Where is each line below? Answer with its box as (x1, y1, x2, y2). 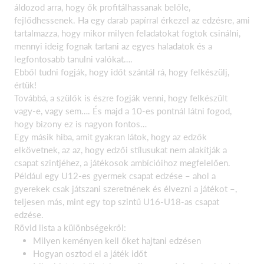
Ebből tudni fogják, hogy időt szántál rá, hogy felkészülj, (14, 66, 229, 77)
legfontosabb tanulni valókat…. (14, 53, 133, 64)
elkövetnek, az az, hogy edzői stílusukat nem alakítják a (14, 144, 227, 155)
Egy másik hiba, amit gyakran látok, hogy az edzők (14, 131, 207, 142)
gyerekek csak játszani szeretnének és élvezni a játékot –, (14, 183, 237, 194)
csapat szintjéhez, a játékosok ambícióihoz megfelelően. (14, 157, 230, 168)
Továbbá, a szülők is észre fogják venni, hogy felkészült (14, 92, 227, 103)
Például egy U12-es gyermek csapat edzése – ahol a (14, 170, 216, 181)
